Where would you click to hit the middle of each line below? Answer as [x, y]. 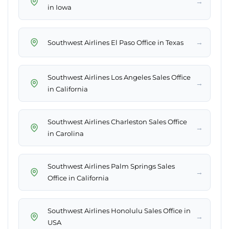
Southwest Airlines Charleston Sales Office [117, 122]
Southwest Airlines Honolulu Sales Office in [119, 211]
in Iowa [60, 7]
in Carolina [66, 134]
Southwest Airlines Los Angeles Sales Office [119, 77]
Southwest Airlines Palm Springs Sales [111, 166]
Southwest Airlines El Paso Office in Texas [116, 42]
